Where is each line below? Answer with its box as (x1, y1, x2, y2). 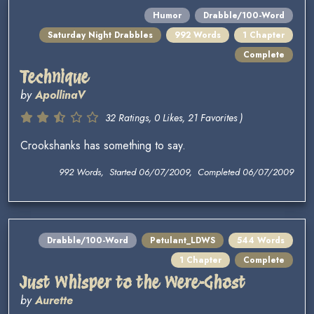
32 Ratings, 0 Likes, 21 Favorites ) (105, 111, 243, 125)
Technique (20, 67, 89, 88)
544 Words (237, 234, 285, 247)
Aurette (35, 292, 73, 309)
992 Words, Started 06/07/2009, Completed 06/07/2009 (59, 165, 294, 179)
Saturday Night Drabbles (48, 29, 153, 42)
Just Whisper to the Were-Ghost (20, 272, 245, 293)
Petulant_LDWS (150, 234, 215, 247)
